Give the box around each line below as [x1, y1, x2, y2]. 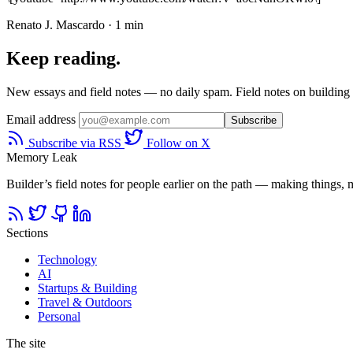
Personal [38, 309, 80, 323]
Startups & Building [38, 281, 137, 295]
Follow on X [143, 136, 210, 150]
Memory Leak [6, 150, 77, 164]
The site [6, 336, 46, 350]
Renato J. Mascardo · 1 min [6, 17, 143, 32]
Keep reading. [6, 47, 121, 69]
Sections [6, 225, 48, 240]
